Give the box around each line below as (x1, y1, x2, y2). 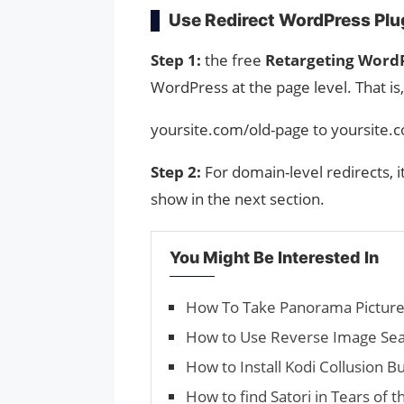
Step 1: (151, 49, 201, 70)
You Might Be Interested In (170, 247, 379, 267)
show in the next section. (151, 188, 325, 209)
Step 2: (151, 161, 205, 182)
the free (201, 49, 265, 70)
